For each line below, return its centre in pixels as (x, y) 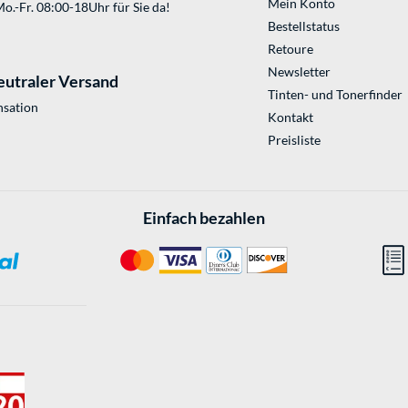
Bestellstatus (303, 25)
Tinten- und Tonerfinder (335, 94)
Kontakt (290, 117)
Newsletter (299, 71)
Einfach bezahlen (204, 217)
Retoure (290, 48)
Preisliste (294, 139)
